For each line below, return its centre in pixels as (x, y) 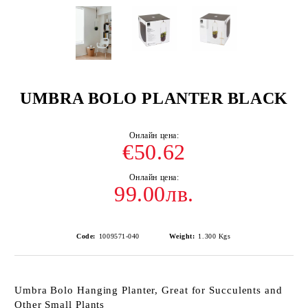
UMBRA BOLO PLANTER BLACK (154, 98)
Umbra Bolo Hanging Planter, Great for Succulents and (148, 290)
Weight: (182, 236)
